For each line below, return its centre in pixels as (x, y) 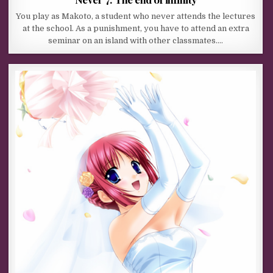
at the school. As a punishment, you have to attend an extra (136, 28)
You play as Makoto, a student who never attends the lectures (136, 16)
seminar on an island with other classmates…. (136, 40)
